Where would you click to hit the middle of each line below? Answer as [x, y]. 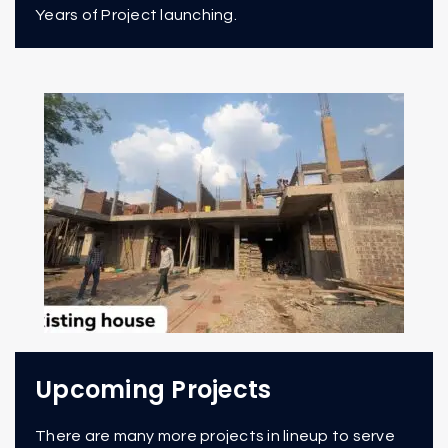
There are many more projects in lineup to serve [215, 436]
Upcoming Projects [153, 390]
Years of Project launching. [137, 15]
